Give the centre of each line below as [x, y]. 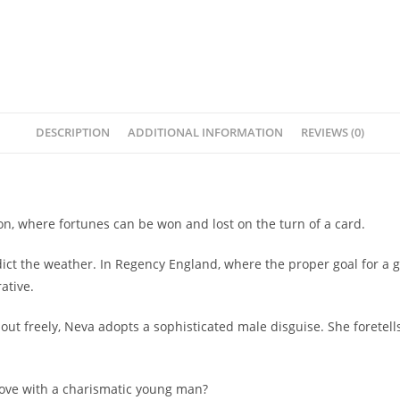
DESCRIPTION [73, 133]
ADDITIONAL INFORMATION [205, 133]
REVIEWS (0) [333, 133]
